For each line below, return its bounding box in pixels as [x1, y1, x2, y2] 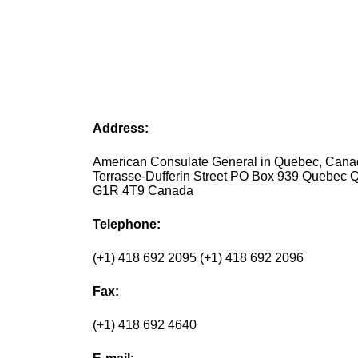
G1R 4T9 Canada [93, 184, 194, 198]
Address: [93, 121, 149, 136]
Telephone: [93, 217, 161, 232]
